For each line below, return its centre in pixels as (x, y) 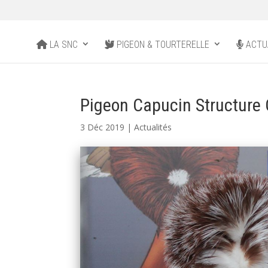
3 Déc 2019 (103, 127)
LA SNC (63, 44)
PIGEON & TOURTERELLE (162, 44)
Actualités (153, 127)
